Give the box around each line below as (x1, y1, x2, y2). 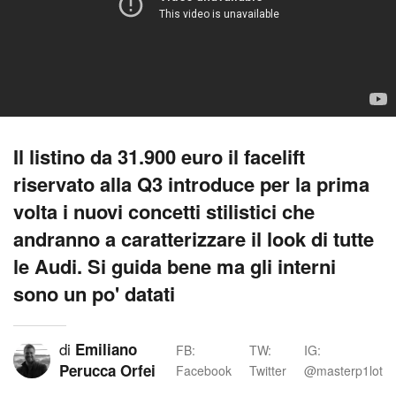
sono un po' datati (13, 279, 175, 308)
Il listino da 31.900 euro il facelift (13, 142, 305, 171)
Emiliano (75, 339, 137, 360)
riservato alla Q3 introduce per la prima (13, 170, 369, 198)
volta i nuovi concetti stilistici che (13, 197, 315, 225)
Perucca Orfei (59, 360, 156, 381)
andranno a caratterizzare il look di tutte (13, 225, 374, 253)
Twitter (249, 362, 286, 379)
